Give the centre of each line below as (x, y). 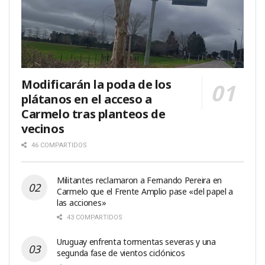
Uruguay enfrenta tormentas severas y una (136, 242)
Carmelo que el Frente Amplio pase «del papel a (145, 192)
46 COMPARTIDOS (58, 146)
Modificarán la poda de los (96, 85)
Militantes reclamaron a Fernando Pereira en (139, 180)
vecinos (43, 129)
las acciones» (82, 203)
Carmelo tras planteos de (93, 114)
